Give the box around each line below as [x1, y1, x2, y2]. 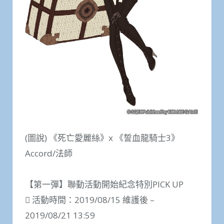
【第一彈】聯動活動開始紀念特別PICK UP [25, 178, 183, 190]
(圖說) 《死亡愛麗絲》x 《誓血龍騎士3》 [25, 131, 179, 143]
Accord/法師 [25, 147, 72, 159]
